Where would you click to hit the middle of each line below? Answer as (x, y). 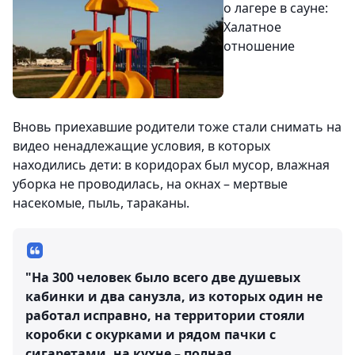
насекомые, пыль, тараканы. (101, 202)
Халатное (253, 27)
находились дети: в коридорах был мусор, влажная (171, 164)
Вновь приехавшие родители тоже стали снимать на (177, 126)
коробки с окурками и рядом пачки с (151, 334)
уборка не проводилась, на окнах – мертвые (150, 183)
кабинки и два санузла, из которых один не (174, 296)
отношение (260, 46)
